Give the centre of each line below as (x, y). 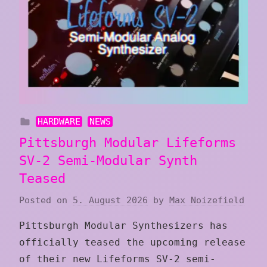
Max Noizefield (207, 200)
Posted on (46, 200)
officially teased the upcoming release (132, 242)
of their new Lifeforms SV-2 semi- (117, 259)
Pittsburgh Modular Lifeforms (128, 143)
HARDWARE (59, 122)
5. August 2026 (110, 200)
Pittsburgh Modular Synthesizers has (123, 225)
